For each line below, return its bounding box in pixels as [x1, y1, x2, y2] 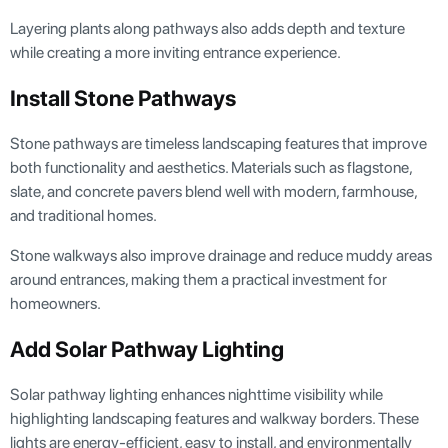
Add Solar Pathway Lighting [10, 336, 284, 363]
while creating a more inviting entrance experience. [10, 43, 341, 63]
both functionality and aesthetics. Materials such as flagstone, [10, 158, 412, 178]
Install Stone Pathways [10, 85, 236, 112]
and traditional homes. [10, 206, 157, 226]
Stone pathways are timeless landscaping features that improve [10, 134, 427, 154]
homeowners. [10, 294, 101, 314]
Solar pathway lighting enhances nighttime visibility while [10, 385, 383, 405]
